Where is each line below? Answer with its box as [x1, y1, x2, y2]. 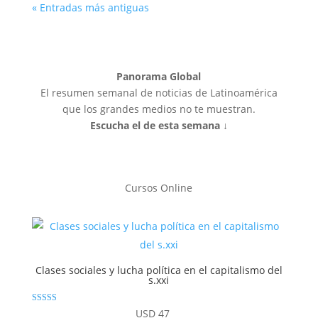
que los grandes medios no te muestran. [62, 102, 256, 116]
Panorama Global [116, 70, 202, 83]
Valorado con [32, 305, 77, 315]
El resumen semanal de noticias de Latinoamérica [40, 86, 278, 99]
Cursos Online [125, 181, 193, 194]
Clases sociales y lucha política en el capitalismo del [35, 263, 283, 277]
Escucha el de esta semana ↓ [89, 119, 228, 132]
